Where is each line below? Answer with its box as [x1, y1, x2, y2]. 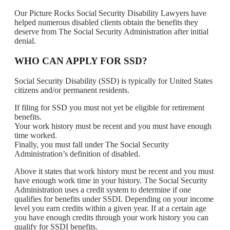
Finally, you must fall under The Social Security [14, 140, 169, 149]
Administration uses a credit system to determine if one [14, 185, 191, 194]
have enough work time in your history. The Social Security [14, 176, 207, 185]
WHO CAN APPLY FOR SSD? [14, 55, 147, 66]
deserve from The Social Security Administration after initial [14, 27, 208, 36]
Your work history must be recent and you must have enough [14, 121, 212, 130]
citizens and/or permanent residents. [14, 85, 129, 94]
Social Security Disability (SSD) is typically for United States [14, 76, 213, 85]
